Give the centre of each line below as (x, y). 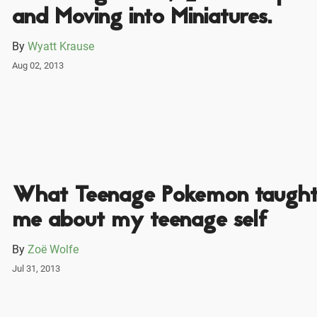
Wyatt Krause (60, 46)
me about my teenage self (140, 221)
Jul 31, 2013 (36, 268)
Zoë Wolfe (53, 249)
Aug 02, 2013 (38, 65)
